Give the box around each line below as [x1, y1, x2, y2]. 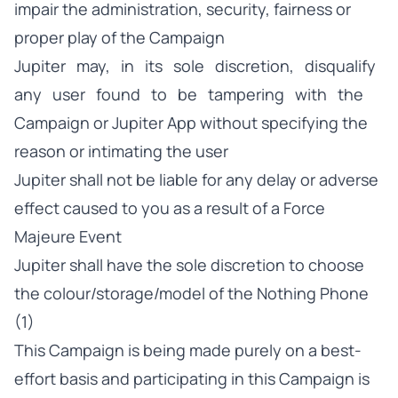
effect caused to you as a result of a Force [14, 197, 325, 219]
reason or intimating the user [14, 140, 228, 162]
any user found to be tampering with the [14, 84, 363, 105]
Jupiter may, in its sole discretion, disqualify [14, 55, 383, 76]
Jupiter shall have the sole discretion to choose [14, 254, 364, 275]
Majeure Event [14, 226, 122, 247]
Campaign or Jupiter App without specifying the [14, 112, 368, 133]
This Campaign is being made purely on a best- [14, 339, 362, 361]
